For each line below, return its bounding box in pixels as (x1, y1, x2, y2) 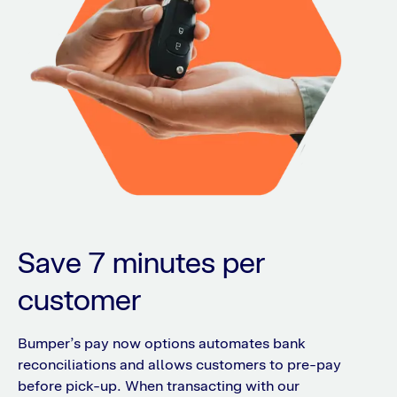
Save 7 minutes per (18, 245, 265, 281)
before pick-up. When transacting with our (18, 378, 300, 395)
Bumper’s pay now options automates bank (18, 335, 306, 353)
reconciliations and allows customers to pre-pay (18, 356, 341, 374)
